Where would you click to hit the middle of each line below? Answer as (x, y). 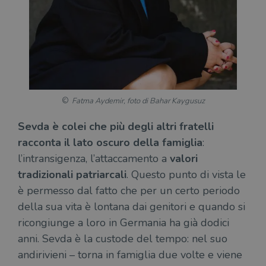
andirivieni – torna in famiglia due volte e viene (130, 254)
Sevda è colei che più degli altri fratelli (116, 126)
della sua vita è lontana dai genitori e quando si (132, 206)
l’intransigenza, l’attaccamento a (94, 158)
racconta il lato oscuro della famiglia (110, 142)
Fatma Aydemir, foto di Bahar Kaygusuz (138, 101)
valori (184, 158)
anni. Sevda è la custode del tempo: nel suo (123, 238)
